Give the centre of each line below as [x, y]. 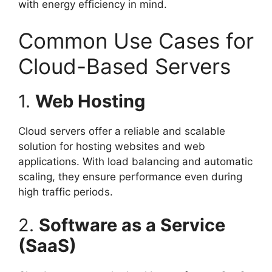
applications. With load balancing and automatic [135, 161]
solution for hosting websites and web [112, 146]
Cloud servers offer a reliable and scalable [122, 131]
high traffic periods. [66, 192]
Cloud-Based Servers [124, 66]
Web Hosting [90, 101]
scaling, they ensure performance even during [130, 176]
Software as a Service [132, 225]
